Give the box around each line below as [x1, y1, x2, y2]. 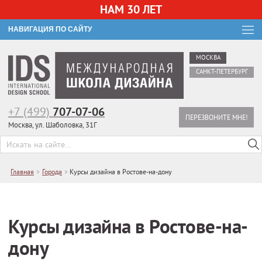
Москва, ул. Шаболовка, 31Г [8, 119, 97, 129]
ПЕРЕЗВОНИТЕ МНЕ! [185, 112, 248, 122]
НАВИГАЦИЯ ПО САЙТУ [8, 25, 92, 33]
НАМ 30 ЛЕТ [100, 2, 162, 17]
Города [42, 167, 62, 177]
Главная [11, 167, 34, 177]
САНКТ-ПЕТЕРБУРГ [195, 68, 248, 76]
